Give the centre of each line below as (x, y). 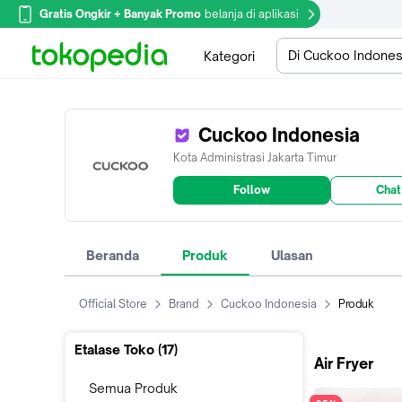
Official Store (113, 304)
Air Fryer (344, 363)
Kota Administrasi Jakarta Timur (255, 157)
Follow (252, 190)
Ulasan (292, 255)
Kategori (229, 56)
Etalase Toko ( (118, 350)
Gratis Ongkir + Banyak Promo (120, 14)
